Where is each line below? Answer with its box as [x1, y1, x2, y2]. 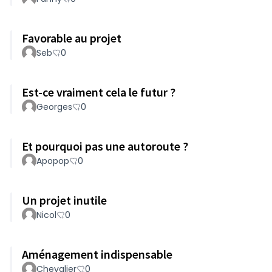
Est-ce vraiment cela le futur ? [22, 84, 175, 100]
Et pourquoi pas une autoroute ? [22, 138, 188, 154]
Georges [36, 101, 72, 113]
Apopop [36, 155, 69, 167]
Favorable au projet [22, 30, 121, 46]
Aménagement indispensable [22, 246, 172, 262]
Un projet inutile [22, 192, 107, 208]
